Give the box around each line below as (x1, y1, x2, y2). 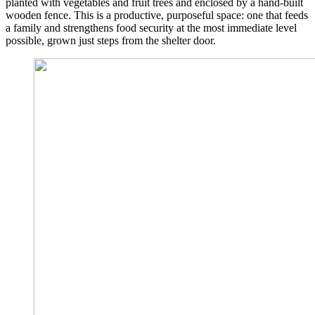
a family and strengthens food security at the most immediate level (6, 22, 297, 34)
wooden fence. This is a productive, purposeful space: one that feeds (6, 9, 308, 22)
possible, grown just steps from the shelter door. (6, 34, 216, 47)
